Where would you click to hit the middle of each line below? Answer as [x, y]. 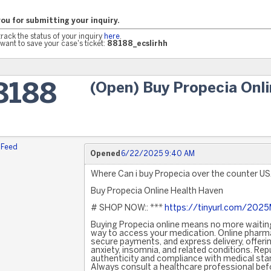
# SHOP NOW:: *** [127, 208]
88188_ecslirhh [137, 44]
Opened [105, 154]
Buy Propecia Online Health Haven [157, 191]
